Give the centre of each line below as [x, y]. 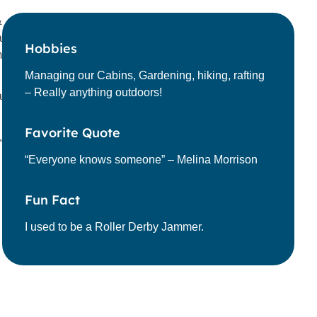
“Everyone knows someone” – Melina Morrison [142, 160]
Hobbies [51, 49]
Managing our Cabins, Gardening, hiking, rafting [145, 76]
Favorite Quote [73, 133]
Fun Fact [53, 200]
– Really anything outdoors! [94, 93]
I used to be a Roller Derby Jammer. [115, 227]
